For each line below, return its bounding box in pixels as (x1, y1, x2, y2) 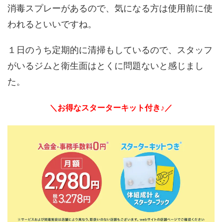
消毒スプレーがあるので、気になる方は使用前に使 (7, 3, 213, 14)
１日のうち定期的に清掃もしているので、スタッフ (7, 45, 213, 55)
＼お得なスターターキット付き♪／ (52, 104, 175, 112)
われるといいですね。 (7, 19, 97, 30)
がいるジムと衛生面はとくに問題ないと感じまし (7, 60, 204, 71)
